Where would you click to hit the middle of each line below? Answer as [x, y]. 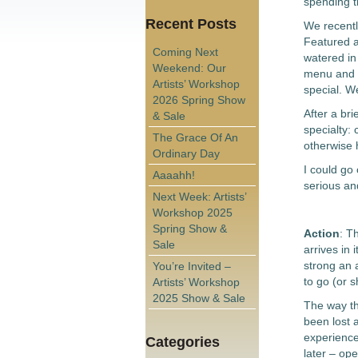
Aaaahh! [174, 175]
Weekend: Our [189, 68]
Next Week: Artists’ [199, 196]
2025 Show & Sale [199, 298]
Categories [183, 342]
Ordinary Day [186, 153]
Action [321, 233]
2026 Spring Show [199, 99]
